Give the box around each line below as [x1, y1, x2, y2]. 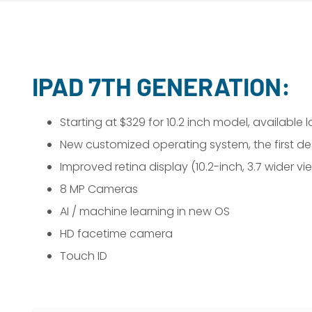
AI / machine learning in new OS [59, 203, 230, 219]
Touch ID [59, 248, 110, 264]
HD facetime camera [59, 226, 173, 242]
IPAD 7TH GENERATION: [31, 71, 290, 101]
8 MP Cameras [59, 181, 138, 197]
